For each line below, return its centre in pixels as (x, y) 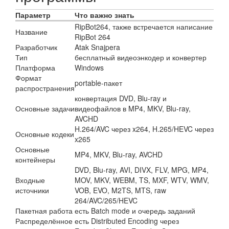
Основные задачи (45, 108)
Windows (89, 67)
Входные (30, 180)
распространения (45, 88)
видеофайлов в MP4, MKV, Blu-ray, (133, 108)
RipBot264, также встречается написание (144, 27)
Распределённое (44, 221)
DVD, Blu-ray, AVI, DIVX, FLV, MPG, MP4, (142, 170)
